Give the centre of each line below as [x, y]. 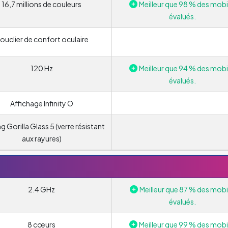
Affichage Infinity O [41, 103]
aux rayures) [41, 138]
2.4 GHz [41, 189]
